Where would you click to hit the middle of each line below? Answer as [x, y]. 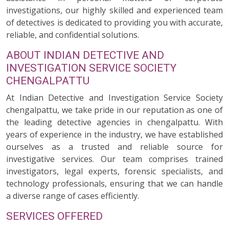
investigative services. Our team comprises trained [114, 159]
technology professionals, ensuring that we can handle [114, 184]
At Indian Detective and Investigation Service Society [114, 98]
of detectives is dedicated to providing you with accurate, [114, 22]
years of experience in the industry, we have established [114, 134]
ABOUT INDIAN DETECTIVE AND [85, 55]
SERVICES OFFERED [54, 216]
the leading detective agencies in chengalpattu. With [114, 122]
